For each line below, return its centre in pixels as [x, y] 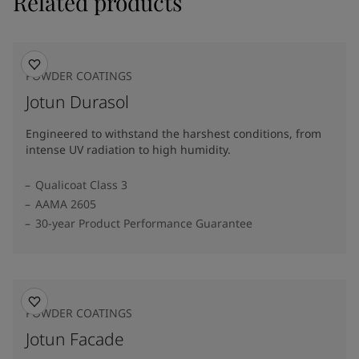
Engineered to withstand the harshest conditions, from [173, 133]
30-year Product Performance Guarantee [144, 223]
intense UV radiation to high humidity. [128, 149]
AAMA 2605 [66, 204]
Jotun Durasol [77, 102]
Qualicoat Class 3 [81, 185]
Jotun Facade [75, 339]
